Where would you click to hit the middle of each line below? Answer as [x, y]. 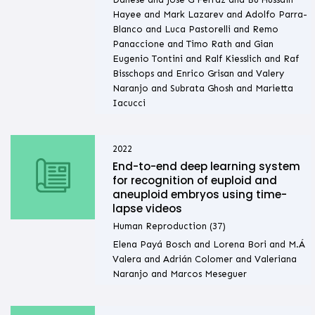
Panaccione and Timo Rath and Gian [193, 44]
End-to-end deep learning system [206, 167]
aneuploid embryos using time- [199, 195]
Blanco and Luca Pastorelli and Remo [195, 30]
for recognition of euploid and [194, 181]
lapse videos [147, 209]
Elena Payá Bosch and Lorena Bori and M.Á [208, 245]
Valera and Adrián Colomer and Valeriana [204, 259]
